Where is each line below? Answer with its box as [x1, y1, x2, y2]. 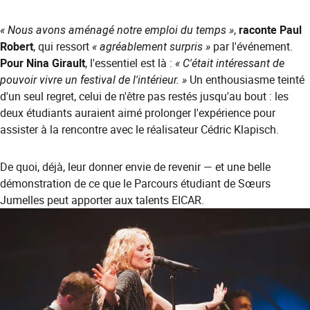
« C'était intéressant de [175, 55, 284, 71]
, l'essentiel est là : [85, 55, 175, 71]
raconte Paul [239, 22, 302, 38]
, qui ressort [33, 39, 92, 55]
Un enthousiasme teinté [187, 72, 304, 88]
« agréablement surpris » [92, 39, 210, 55]
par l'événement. [210, 39, 293, 55]
